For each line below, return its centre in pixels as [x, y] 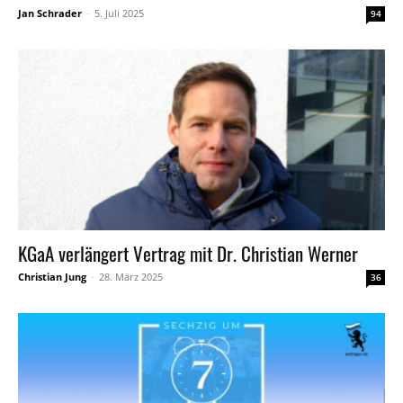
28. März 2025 [131, 277]
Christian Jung [52, 277]
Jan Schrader [50, 13]
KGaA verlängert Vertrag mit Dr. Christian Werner [188, 254]
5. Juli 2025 [119, 13]
